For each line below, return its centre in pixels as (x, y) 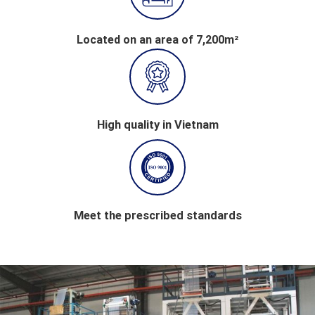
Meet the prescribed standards (157, 216)
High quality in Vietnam (157, 125)
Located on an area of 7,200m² (157, 40)
